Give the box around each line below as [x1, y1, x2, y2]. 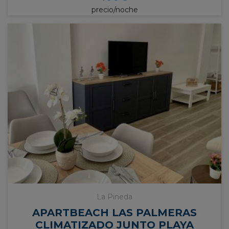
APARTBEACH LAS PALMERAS [32, 206, 197, 219]
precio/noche [91, 5, 138, 14]
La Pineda [96, 192, 132, 201]
